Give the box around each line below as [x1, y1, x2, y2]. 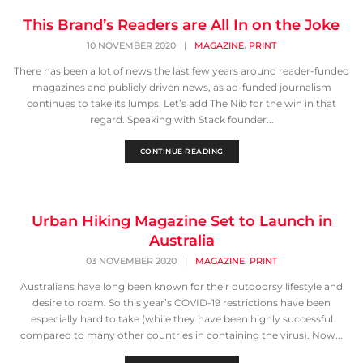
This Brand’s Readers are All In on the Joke [23, 16, 340, 34]
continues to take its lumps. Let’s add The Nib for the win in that [27, 97, 336, 110]
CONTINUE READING [139, 147, 224, 156]
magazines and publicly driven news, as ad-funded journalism [32, 81, 331, 94]
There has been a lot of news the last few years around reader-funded [14, 65, 349, 78]
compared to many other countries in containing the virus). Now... [20, 329, 343, 342]
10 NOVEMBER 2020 [87, 40, 176, 52]
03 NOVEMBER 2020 [86, 255, 177, 267]
